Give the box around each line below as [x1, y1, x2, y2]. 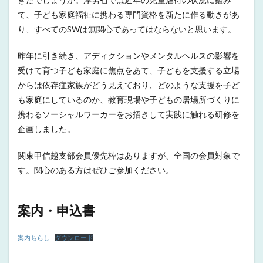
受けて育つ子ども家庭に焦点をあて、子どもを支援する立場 [18, 65, 240, 75]
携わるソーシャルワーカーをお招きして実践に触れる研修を [18, 109, 240, 119]
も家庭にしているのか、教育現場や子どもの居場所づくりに [18, 95, 240, 104]
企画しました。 [18, 124, 75, 134]
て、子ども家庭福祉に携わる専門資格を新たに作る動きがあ [18, 9, 240, 19]
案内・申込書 [18, 203, 95, 218]
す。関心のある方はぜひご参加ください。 [18, 165, 174, 175]
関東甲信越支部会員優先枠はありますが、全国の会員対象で [18, 150, 240, 160]
